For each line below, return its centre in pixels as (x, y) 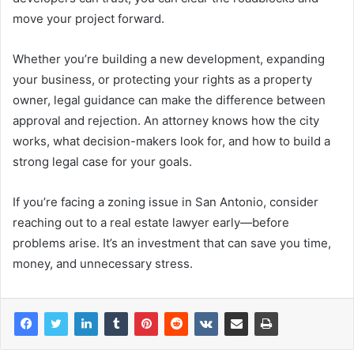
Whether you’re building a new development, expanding (169, 58)
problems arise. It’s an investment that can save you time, (172, 243)
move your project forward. (88, 18)
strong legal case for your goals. (102, 161)
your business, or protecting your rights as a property (162, 79)
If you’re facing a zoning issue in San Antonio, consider (166, 201)
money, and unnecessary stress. (103, 263)
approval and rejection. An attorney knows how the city (166, 120)
